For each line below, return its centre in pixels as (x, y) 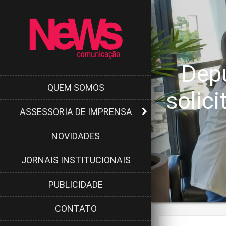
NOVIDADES (76, 136)
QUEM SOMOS (76, 87)
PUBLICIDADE (76, 184)
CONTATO (76, 208)
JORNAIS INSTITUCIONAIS (76, 160)
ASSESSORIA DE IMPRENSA (76, 111)
